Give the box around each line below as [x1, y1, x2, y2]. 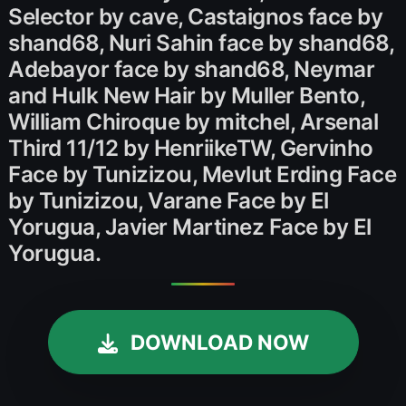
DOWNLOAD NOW [130, 330, 309, 354]
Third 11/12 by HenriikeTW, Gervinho [8, 134, 373, 161]
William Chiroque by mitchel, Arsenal [8, 108, 379, 135]
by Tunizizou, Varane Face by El [8, 187, 329, 214]
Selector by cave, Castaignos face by [8, 3, 383, 30]
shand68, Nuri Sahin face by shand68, [8, 29, 394, 56]
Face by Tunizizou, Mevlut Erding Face [8, 160, 397, 188]
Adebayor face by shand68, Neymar [8, 55, 375, 82]
